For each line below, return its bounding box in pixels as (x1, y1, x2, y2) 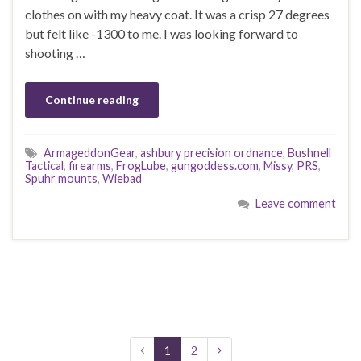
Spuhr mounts (25, 171, 98, 185)
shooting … (25, 44, 85, 60)
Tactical (25, 158, 64, 172)
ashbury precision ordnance (140, 145, 283, 160)
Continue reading (45, 92, 139, 106)
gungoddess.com (171, 158, 259, 172)
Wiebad (102, 171, 142, 185)
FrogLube (116, 158, 166, 172)
